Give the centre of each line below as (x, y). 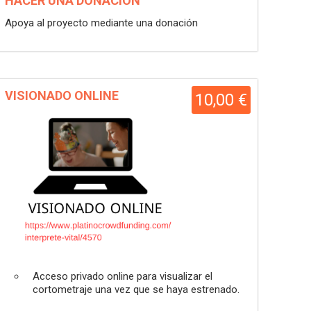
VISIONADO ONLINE (62, 95)
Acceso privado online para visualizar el (123, 276)
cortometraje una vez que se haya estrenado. (136, 289)
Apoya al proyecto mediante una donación (101, 23)
